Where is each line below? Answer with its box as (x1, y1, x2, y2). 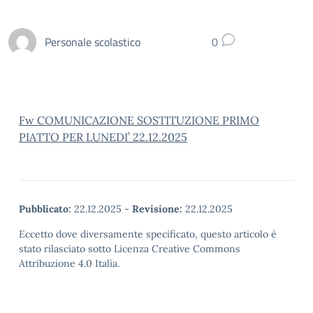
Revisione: (132, 203, 182, 215)
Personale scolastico (45, 33, 140, 50)
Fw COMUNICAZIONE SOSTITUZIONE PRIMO (19, 113, 259, 127)
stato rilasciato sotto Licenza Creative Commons (19, 242, 240, 255)
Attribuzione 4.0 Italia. (19, 257, 119, 270)
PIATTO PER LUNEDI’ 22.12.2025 (19, 130, 187, 144)
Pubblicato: (19, 203, 71, 215)
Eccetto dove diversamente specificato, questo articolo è (19, 228, 277, 240)
